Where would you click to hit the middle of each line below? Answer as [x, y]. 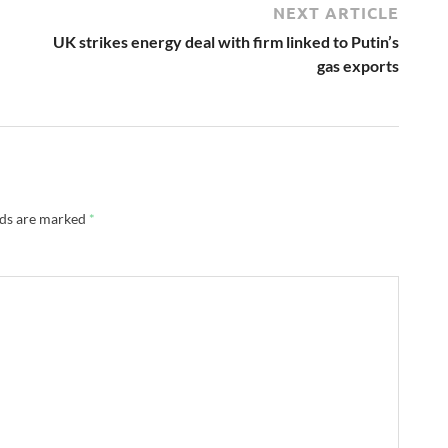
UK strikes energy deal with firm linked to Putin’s [226, 42]
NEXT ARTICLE [336, 13]
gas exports [358, 66]
